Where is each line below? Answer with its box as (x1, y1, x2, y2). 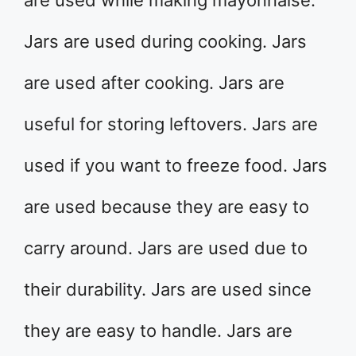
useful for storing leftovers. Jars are (24, 114, 318, 134)
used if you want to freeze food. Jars (24, 155, 327, 176)
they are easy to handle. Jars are (24, 320, 292, 341)
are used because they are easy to (24, 196, 309, 217)
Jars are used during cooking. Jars (24, 31, 307, 52)
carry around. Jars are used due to (24, 238, 308, 258)
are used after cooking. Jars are (24, 72, 284, 93)
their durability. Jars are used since (24, 279, 311, 300)
